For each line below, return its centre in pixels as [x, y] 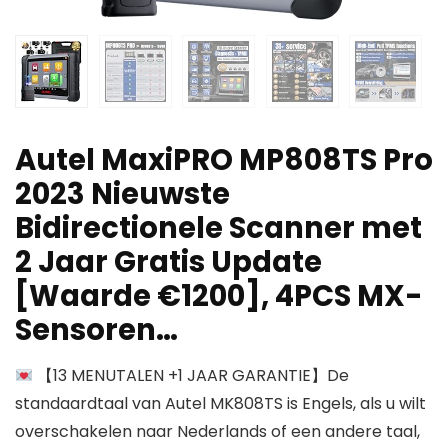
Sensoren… [96, 330]
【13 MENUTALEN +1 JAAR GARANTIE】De [191, 376]
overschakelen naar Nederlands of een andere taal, [217, 432]
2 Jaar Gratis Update [168, 262]
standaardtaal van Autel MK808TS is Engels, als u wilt [220, 404]
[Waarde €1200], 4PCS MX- [219, 296]
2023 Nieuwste [122, 194]
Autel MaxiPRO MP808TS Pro [224, 160]
